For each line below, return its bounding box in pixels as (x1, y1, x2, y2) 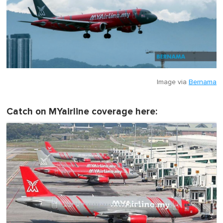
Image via (157, 79, 189, 86)
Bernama (189, 79, 217, 86)
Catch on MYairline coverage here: (6, 106, 157, 118)
